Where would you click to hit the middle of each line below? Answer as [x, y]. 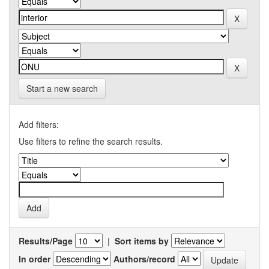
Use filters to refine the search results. [91, 141]
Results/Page [46, 241]
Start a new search [62, 88]
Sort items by [142, 241]
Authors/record [144, 258]
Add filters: [39, 124]
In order [35, 258]
